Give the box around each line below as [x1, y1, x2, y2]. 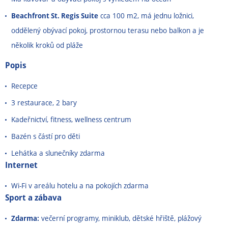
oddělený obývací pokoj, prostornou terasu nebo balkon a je [11, 25, 204, 36]
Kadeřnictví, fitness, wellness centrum [11, 115, 131, 125]
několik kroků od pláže [11, 40, 83, 50]
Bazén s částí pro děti [11, 131, 80, 141]
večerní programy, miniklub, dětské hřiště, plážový [39, 213, 202, 223]
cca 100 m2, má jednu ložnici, [98, 11, 194, 21]
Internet [5, 159, 38, 171]
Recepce [11, 81, 38, 91]
